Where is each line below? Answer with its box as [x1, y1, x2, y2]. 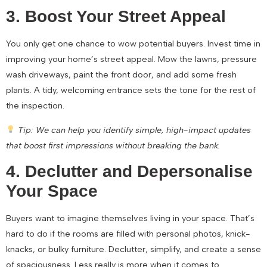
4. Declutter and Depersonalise [6, 162, 253, 181]
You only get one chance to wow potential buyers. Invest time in [6, 38, 260, 49]
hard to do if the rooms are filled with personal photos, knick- [6, 228, 250, 239]
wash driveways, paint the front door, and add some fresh [6, 69, 237, 80]
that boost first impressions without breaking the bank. [6, 139, 220, 151]
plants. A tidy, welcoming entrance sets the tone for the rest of [6, 85, 256, 96]
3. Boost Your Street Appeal [6, 7, 226, 26]
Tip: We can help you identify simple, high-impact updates [18, 124, 252, 135]
